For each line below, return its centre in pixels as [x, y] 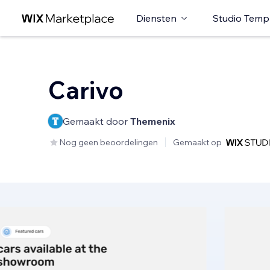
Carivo [86, 90]
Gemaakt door [96, 121]
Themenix [153, 121]
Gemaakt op [197, 142]
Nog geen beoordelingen [108, 142]
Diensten [156, 18]
